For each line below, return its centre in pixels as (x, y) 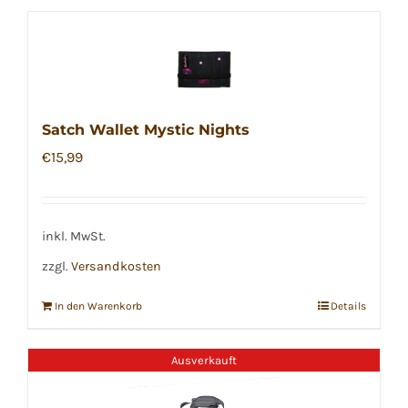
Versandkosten (116, 266)
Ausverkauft (204, 361)
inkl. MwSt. (74, 236)
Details (348, 306)
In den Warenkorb (98, 306)
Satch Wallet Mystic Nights (146, 130)
